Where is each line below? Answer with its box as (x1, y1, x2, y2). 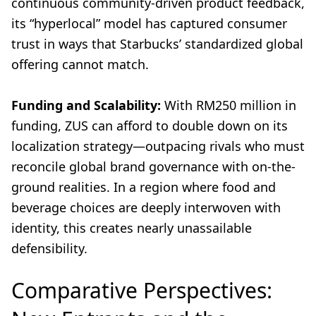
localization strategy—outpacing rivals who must (11, 138, 305, 155)
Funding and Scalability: (11, 97, 161, 114)
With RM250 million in (161, 97, 296, 114)
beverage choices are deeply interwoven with (11, 199, 281, 217)
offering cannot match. (11, 56, 149, 73)
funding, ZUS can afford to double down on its (11, 117, 288, 135)
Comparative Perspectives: (11, 276, 272, 305)
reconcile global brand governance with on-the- (11, 158, 296, 176)
